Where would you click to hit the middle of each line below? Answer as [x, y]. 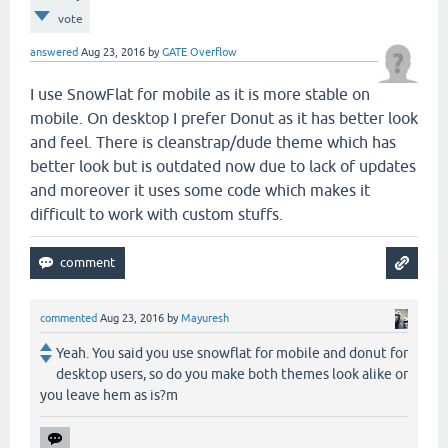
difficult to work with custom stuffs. [156, 214]
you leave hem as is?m [109, 395]
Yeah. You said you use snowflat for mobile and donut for [232, 353]
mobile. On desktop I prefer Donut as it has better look [224, 118]
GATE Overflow [199, 52]
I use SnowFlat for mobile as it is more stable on [200, 94]
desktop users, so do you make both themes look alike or [232, 374]
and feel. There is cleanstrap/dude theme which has [213, 142]
